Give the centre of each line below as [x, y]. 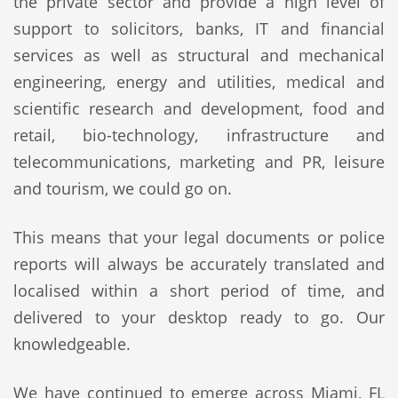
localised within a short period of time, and [199, 291]
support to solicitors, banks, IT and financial [199, 28]
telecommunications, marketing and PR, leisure [199, 162]
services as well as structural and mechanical [199, 55]
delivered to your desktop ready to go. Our [199, 317]
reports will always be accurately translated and [199, 264]
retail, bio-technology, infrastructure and [199, 135]
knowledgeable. [72, 344]
